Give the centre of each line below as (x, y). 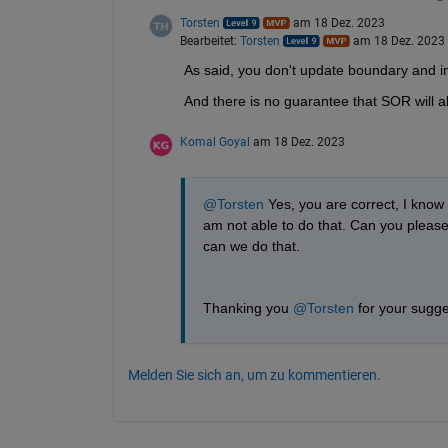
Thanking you (247, 307)
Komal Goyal (214, 141)
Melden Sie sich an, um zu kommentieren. (254, 374)
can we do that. (251, 245)
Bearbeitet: (209, 40)
